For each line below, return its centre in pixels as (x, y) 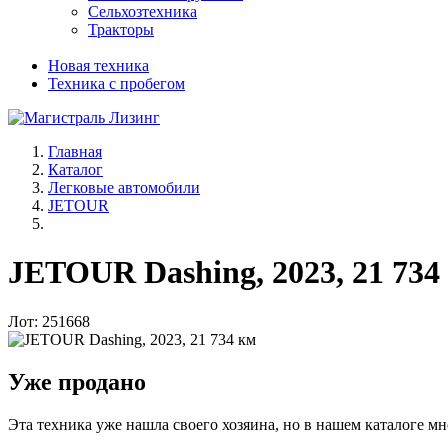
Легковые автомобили (124, 187)
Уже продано (77, 381)
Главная (75, 151)
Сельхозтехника (142, 11)
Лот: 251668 (49, 321)
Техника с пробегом (116, 83)
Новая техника (98, 65)
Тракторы (121, 29)
